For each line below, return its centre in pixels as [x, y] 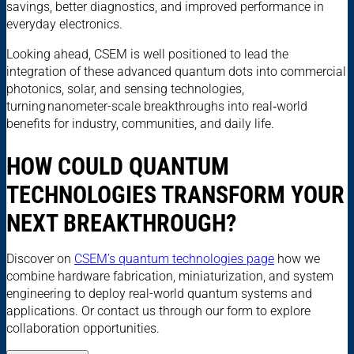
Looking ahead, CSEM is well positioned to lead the [147, 54]
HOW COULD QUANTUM [118, 166]
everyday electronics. [67, 24]
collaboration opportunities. [83, 328]
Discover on [40, 258]
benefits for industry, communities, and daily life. [143, 123]
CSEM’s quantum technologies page [174, 258]
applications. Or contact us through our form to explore [158, 311]
